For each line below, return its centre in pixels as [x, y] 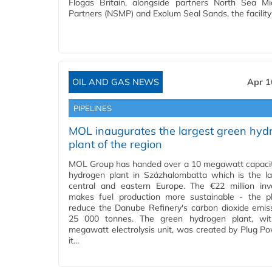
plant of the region [115, 144]
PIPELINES [93, 108]
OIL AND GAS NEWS [116, 82]
